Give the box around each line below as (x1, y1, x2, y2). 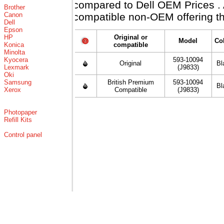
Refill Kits (4, 116, 32, 123)
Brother (4, 3, 25, 11)
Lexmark (4, 63, 29, 71)
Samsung (4, 78, 31, 86)
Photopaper (4, 108, 37, 116)
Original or (114, 33, 147, 41)
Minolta (4, 48, 25, 56)
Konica (4, 41, 24, 48)
